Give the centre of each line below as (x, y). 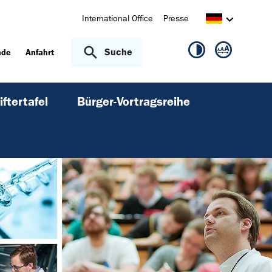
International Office (117, 19)
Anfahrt (40, 53)
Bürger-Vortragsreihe (134, 102)
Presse (176, 19)
